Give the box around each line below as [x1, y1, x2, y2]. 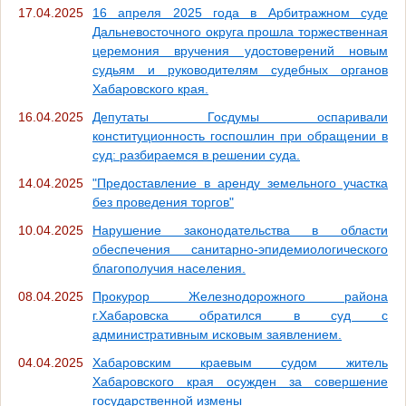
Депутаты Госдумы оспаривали [92, 109, 388, 124]
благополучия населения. [92, 260, 246, 275]
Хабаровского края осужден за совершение [92, 373, 388, 389]
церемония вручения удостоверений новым [92, 43, 388, 58]
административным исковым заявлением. [92, 326, 342, 342]
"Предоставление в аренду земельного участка [92, 175, 388, 190]
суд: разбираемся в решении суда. [92, 147, 300, 162]
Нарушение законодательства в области [92, 222, 388, 237]
